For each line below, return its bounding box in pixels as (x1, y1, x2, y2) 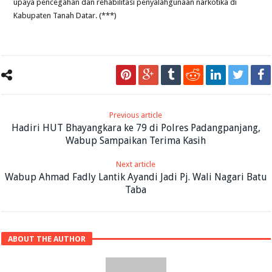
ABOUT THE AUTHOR (8, 234, 86, 243)
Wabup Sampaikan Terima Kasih (66, 134, 206, 146)
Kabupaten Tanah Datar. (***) (13, 10, 117, 20)
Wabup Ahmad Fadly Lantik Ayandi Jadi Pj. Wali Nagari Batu (4, 171, 267, 183)
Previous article (109, 110, 163, 120)
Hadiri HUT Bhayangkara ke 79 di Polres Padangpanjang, (11, 121, 260, 134)
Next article (116, 159, 156, 169)
